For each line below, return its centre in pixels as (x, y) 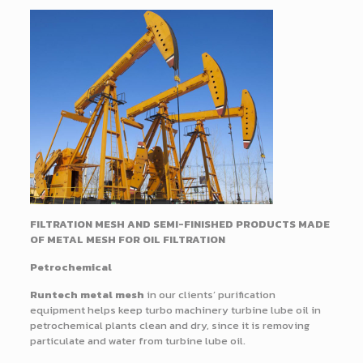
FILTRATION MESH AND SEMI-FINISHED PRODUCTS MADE (179, 224)
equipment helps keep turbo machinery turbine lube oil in (175, 310)
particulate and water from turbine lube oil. (137, 341)
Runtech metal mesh (87, 295)
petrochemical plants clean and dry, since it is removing (169, 326)
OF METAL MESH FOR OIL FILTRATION (127, 240)
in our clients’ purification (209, 295)
